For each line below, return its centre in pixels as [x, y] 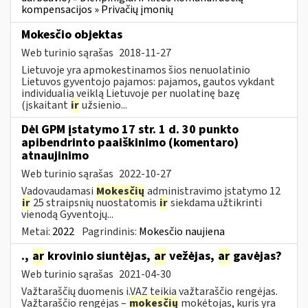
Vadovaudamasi [58, 191]
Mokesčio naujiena [182, 231]
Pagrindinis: [110, 231]
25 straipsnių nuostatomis [95, 202]
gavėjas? [256, 256]
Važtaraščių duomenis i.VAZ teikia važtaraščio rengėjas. [150, 291]
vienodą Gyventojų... [67, 214]
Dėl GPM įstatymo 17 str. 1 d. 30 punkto [130, 129]
